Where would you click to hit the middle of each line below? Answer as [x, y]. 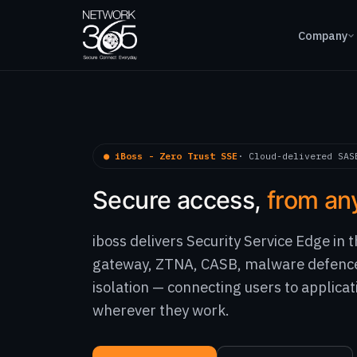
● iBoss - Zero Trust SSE [171, 156]
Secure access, [180, 200]
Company [323, 35]
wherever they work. [161, 310]
